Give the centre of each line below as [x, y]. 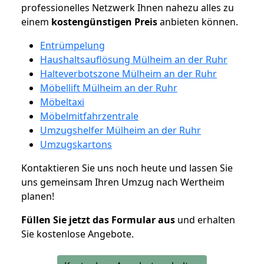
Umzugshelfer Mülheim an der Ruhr [121, 130]
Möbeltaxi [62, 102]
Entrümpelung [72, 45]
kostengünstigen [92, 22]
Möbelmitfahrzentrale [89, 116]
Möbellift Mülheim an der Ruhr [109, 88]
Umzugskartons [76, 144]
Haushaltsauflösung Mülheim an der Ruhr [134, 59]
